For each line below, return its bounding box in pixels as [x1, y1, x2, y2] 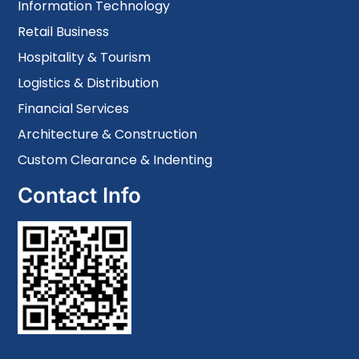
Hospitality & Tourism [18, 47, 151, 67]
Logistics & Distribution [18, 73, 159, 92]
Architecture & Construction [18, 124, 198, 143]
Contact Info [18, 182, 142, 208]
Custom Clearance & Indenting [18, 150, 213, 169]
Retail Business [18, 22, 110, 41]
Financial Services [18, 99, 130, 118]
